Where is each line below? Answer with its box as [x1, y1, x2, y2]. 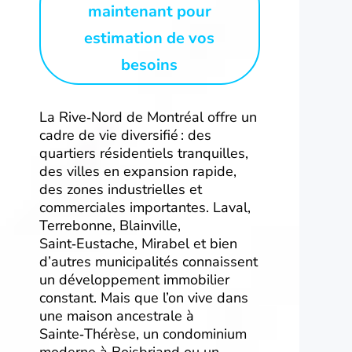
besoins [121, 53, 178, 75]
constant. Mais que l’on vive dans [39, 288, 248, 307]
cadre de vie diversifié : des [39, 125, 211, 145]
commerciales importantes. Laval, [39, 197, 251, 217]
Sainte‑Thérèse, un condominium [39, 324, 247, 343]
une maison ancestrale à [39, 306, 194, 325]
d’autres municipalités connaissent [39, 251, 258, 271]
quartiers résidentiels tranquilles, [39, 143, 248, 163]
